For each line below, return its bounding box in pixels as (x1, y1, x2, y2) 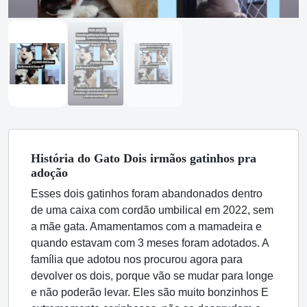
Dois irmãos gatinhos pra (120, 151, 256, 166)
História (31, 151, 77, 166)
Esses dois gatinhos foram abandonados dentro (31, 188, 262, 200)
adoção (31, 166, 68, 180)
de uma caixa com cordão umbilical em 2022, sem (31, 204, 273, 217)
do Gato (77, 151, 120, 166)
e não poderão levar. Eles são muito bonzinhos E (31, 286, 269, 299)
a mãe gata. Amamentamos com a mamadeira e (31, 221, 262, 233)
